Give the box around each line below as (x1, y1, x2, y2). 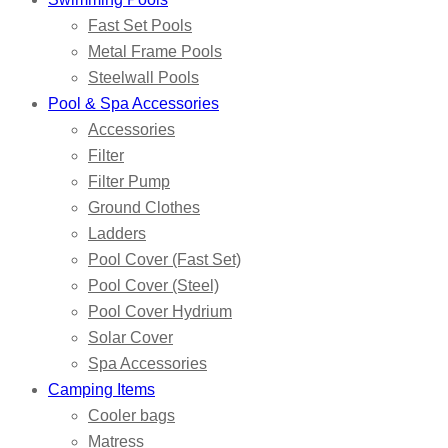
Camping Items (48, 381, 155, 399)
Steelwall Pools (88, 69, 199, 87)
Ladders (88, 225, 146, 243)
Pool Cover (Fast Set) (88, 251, 241, 269)
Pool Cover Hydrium (88, 303, 232, 321)
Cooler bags (88, 407, 175, 425)
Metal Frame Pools (88, 43, 222, 61)
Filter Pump (88, 173, 170, 191)
